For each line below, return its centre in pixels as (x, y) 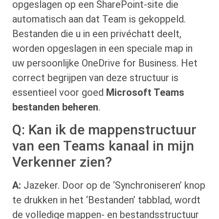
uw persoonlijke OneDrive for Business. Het (105, 63)
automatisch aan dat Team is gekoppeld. (99, 19)
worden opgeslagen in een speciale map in (102, 49)
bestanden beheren (55, 107)
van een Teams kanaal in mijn (103, 146)
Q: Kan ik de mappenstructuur (104, 130)
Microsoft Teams (145, 93)
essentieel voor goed (59, 93)
